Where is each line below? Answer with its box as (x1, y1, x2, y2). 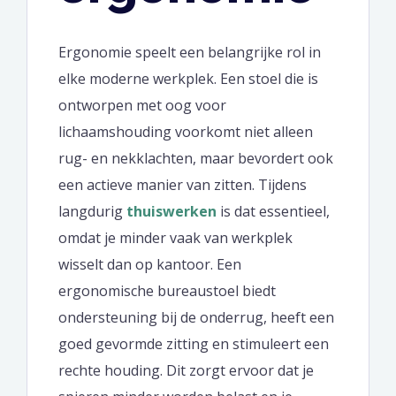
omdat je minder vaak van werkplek (58, 228, 293, 247)
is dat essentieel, (217, 202, 330, 221)
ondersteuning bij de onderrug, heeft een (58, 308, 334, 327)
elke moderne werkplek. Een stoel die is (58, 69, 318, 88)
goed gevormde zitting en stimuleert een (58, 334, 329, 354)
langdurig (58, 202, 126, 221)
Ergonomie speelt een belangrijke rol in (58, 42, 321, 62)
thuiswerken (126, 202, 217, 221)
